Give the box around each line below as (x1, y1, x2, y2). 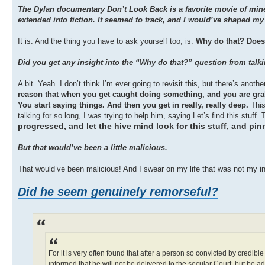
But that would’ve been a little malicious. (18, 143, 167, 153)
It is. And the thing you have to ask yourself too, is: (18, 37, 196, 46)
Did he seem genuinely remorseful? (18, 185, 218, 199)
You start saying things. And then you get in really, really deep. (18, 101, 248, 110)
